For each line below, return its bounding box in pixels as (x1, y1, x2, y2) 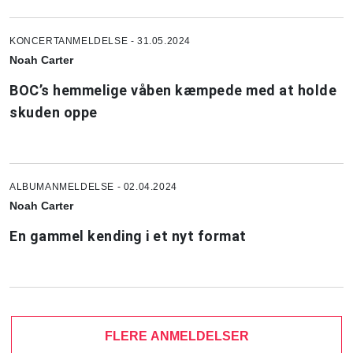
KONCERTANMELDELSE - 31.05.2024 (9, 35, 191, 46)
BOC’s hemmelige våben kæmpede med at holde (9, 81, 336, 98)
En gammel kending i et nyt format (9, 227, 247, 244)
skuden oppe (9, 103, 98, 121)
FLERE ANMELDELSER (104, 329, 249, 343)
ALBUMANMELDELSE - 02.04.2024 (9, 180, 177, 192)
